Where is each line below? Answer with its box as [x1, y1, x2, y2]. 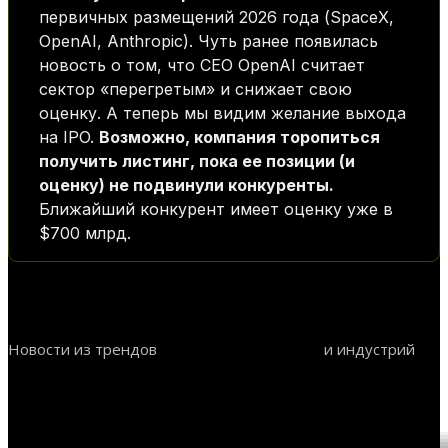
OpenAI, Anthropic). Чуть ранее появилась [39, 30, 378, 51]
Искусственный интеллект [18, 372, 197, 392]
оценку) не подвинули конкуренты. [39, 174, 334, 195]
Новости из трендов [8, 338, 157, 359]
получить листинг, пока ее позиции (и [39, 150, 355, 171]
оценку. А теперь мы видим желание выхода [39, 102, 406, 123]
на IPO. [39, 126, 99, 147]
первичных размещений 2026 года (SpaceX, [39, 6, 394, 27]
